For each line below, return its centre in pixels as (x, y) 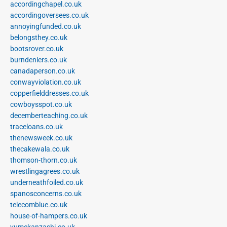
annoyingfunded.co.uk (46, 26)
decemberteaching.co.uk (49, 115)
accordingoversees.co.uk (49, 15)
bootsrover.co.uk (37, 48)
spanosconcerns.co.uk (46, 193)
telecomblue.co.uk (39, 204)
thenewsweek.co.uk (41, 138)
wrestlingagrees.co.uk (45, 171)
